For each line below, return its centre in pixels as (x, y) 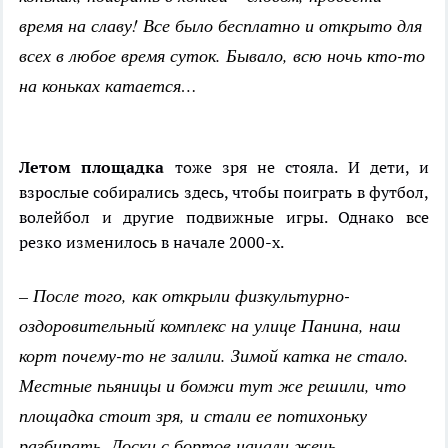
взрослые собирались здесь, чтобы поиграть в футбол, (224, 192)
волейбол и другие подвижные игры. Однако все (224, 217)
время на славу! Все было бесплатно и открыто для (220, 25)
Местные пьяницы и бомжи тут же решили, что (212, 385)
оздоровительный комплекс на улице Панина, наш (210, 325)
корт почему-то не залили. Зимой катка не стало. (214, 355)
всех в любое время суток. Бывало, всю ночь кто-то (222, 55)
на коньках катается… (108, 85)
